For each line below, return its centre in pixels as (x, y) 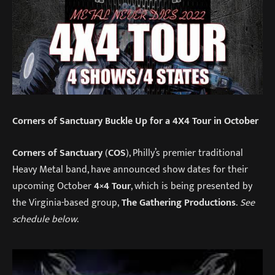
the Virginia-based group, (67, 202)
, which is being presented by (192, 186)
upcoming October (53, 186)
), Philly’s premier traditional (184, 153)
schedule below (45, 219)
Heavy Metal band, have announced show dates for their (130, 169)
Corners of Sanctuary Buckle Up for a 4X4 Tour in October (135, 121)
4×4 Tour (112, 186)
